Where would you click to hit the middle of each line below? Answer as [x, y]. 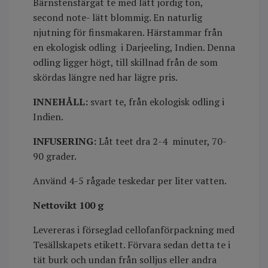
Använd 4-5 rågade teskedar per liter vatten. [130, 180]
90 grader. [55, 156]
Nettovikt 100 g [68, 205]
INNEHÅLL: [60, 101]
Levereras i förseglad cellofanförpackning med [134, 229]
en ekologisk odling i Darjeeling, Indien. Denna [134, 47]
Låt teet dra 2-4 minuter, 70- [163, 141]
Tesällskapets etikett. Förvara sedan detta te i [132, 244]
